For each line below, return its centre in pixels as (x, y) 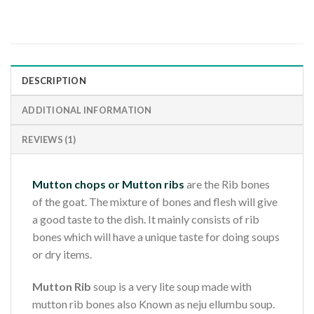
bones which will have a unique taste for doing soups (156, 236)
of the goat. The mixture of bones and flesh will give (155, 201)
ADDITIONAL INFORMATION (87, 110)
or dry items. (62, 254)
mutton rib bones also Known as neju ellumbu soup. (153, 303)
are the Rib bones (227, 184)
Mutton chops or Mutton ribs (108, 184)
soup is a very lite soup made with (171, 286)
